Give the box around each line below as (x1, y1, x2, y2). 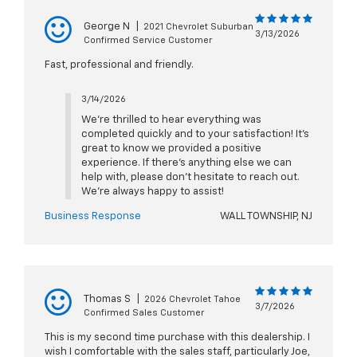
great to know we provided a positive (80, 143, 261, 155)
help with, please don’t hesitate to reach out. (80, 172, 300, 183)
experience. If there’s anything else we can (80, 158, 292, 169)
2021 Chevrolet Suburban (143, 22, 253, 32)
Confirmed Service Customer (84, 36, 212, 45)
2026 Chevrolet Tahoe (144, 295, 241, 304)
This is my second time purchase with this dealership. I (45, 332, 310, 343)
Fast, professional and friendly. (45, 60, 194, 71)
